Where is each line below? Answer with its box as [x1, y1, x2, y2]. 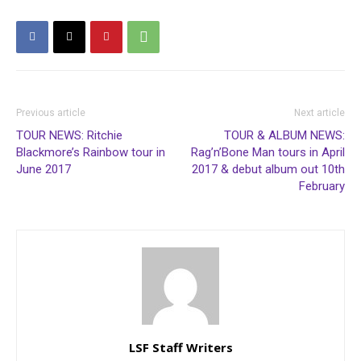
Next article [294, 106, 345, 118]
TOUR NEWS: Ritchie [16, 127, 122, 143]
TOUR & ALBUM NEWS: [224, 127, 345, 143]
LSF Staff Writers [128, 338, 233, 355]
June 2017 [16, 161, 71, 176]
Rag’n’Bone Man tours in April [191, 144, 345, 160]
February [299, 178, 345, 193]
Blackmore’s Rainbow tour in [16, 144, 165, 160]
